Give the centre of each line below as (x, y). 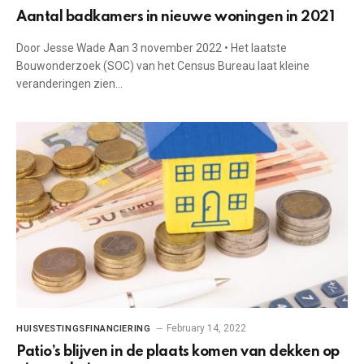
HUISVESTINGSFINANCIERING (84, 329)
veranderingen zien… (69, 83)
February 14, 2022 (207, 328)
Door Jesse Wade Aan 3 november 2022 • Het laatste (152, 48)
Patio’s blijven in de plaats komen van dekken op (178, 352)
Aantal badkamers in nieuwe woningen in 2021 (175, 17)
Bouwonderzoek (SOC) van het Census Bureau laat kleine (163, 65)
